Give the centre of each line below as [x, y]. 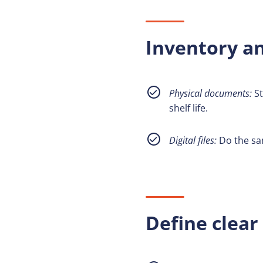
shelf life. [188, 108]
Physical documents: [210, 93]
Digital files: [193, 140]
